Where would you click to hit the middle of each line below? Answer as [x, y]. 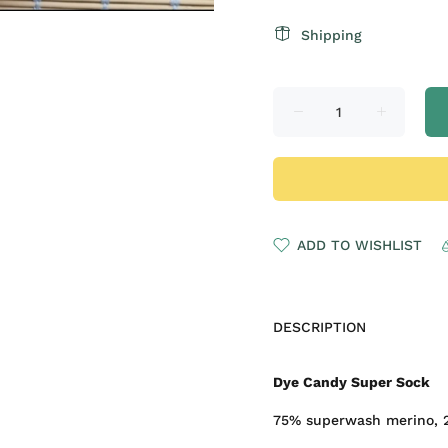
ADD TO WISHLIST [359, 245]
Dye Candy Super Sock [351, 382]
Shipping [331, 35]
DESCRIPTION [319, 327]
